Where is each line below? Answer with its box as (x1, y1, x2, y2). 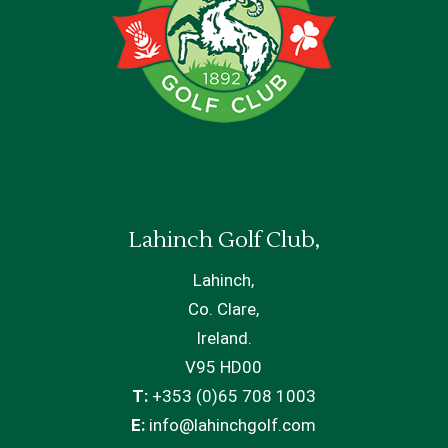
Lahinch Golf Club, (127, 226, 320, 255)
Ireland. (195, 328, 252, 349)
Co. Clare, (188, 299, 260, 320)
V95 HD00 (185, 357, 263, 378)
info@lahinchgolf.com (145, 415, 317, 436)
